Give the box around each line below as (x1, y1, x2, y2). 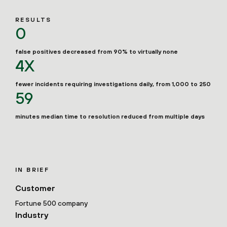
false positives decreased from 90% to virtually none (15, 48, 178, 55)
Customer (15, 183, 55, 193)
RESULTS (15, 16, 52, 23)
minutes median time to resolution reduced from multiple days (15, 113, 205, 120)
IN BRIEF (15, 166, 50, 173)
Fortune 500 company (15, 199, 88, 207)
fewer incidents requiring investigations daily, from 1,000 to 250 (15, 81, 211, 88)
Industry (15, 210, 48, 219)
